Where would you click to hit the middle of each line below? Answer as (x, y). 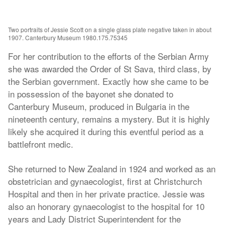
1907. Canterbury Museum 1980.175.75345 (68, 37)
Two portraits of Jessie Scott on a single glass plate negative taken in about (110, 29)
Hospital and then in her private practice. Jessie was (106, 194)
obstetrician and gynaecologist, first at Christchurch (105, 181)
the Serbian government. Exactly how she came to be (108, 81)
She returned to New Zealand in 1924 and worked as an (112, 168)
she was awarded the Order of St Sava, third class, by (110, 69)
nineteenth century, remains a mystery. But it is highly (109, 119)
